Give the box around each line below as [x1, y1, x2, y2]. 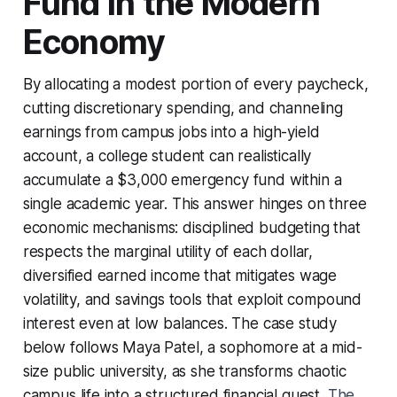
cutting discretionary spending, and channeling [22, 98, 343, 117]
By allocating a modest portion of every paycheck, [22, 74, 369, 93]
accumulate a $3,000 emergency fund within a [22, 170, 342, 189]
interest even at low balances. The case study [22, 314, 338, 332]
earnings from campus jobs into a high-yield [22, 122, 320, 141]
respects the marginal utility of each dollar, [22, 242, 314, 261]
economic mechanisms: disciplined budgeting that [22, 218, 361, 237]
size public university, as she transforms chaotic [22, 362, 346, 380]
